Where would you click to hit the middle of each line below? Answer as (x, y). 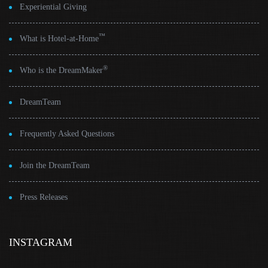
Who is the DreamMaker (61, 70)
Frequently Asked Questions (67, 134)
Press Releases (44, 197)
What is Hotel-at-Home (59, 39)
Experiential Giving (53, 7)
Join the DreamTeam (55, 165)
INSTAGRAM (41, 242)
